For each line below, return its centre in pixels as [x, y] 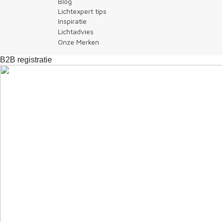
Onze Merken [79, 42]
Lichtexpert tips [82, 11]
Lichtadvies [76, 31]
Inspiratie [72, 21]
